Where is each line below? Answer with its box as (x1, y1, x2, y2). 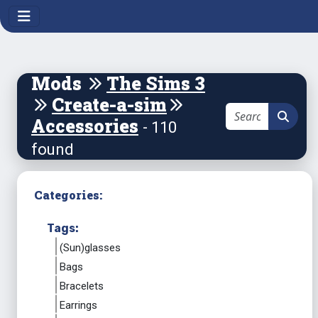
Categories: (34, 187, 102, 202)
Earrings (60, 299, 97, 312)
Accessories (31, 114, 138, 138)
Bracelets (60, 280, 104, 292)
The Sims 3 (106, 72, 205, 95)
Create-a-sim (52, 93, 167, 116)
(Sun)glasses (60, 241, 121, 254)
